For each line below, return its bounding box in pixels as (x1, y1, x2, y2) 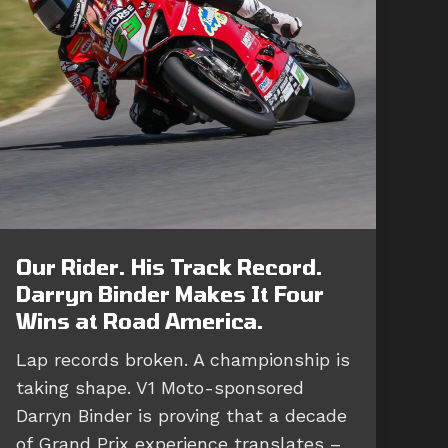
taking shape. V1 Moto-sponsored (16, 376, 304, 398)
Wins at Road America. (16, 307, 264, 333)
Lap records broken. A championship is (16, 348, 350, 370)
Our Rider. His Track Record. (16, 253, 323, 279)
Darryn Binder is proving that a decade (16, 404, 347, 426)
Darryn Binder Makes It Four (16, 280, 324, 306)
